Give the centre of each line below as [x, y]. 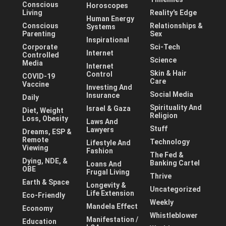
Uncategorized [176, 189]
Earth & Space [46, 182]
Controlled [41, 55]
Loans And [104, 164]
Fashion [99, 151]
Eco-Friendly [44, 195]
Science [163, 60]
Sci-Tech [165, 47]
